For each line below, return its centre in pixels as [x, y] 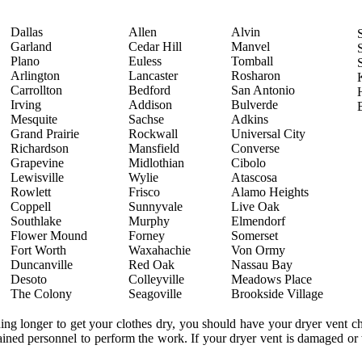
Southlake [36, 221]
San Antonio [263, 90]
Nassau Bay [262, 265]
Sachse [146, 119]
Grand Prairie [45, 134]
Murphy [149, 221]
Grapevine [37, 163]
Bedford [149, 90]
